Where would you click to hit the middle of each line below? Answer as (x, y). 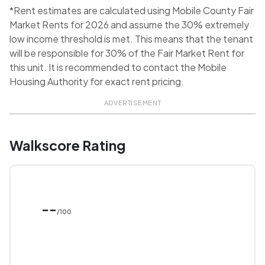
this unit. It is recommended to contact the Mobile (118, 67)
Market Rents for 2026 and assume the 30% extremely (129, 25)
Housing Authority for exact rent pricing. (97, 82)
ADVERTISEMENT (132, 103)
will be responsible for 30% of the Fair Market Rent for (127, 53)
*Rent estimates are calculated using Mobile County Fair (132, 11)
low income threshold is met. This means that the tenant (131, 39)
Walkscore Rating (67, 146)
